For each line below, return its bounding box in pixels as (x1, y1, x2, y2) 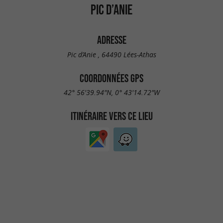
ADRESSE (97, 34, 126, 46)
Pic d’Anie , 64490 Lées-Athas (67, 49, 156, 59)
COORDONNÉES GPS (80, 72, 143, 84)
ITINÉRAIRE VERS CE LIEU (70, 110, 153, 122)
